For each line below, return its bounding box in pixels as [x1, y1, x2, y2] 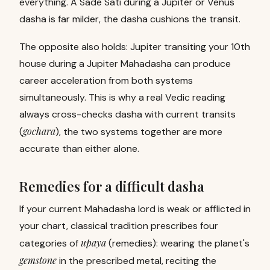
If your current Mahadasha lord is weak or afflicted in [19, 202, 251, 215]
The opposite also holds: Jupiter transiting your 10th [19, 40, 250, 53]
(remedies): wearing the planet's [108, 237, 250, 250]
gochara [23, 125, 55, 137]
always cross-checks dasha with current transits [19, 108, 236, 121]
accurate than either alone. [19, 142, 139, 155]
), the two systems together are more [55, 125, 222, 138]
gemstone [19, 254, 57, 266]
